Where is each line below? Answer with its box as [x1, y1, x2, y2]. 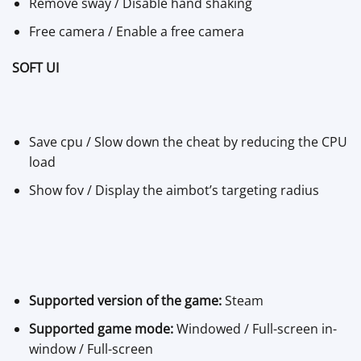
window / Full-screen [28, 339, 153, 358]
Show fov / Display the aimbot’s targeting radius [28, 180, 319, 199]
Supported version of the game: [28, 291, 222, 309]
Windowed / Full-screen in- [172, 319, 337, 338]
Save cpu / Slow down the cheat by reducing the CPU [28, 132, 347, 151]
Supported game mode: [28, 319, 173, 338]
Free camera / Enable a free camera [28, 22, 244, 40]
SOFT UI [12, 59, 59, 77]
